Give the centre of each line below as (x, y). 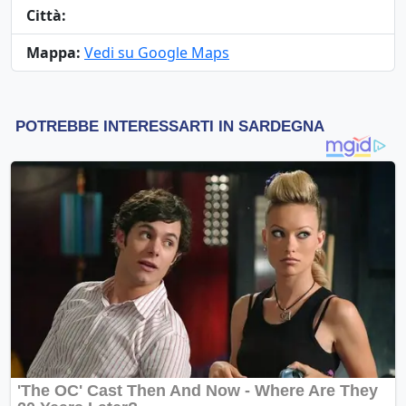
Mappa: (53, 53)
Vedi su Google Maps (157, 53)
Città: (46, 15)
